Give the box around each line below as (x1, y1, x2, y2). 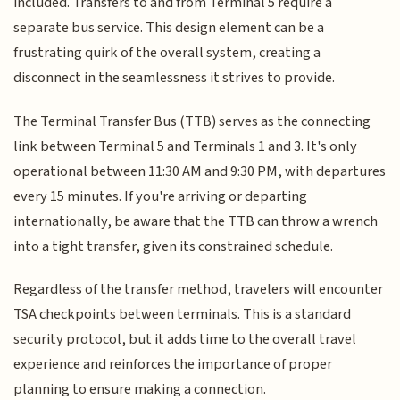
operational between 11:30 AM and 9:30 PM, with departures (13, 160, 387, 182)
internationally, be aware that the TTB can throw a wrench (13, 210, 379, 232)
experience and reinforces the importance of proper (13, 354, 333, 376)
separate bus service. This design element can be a (13, 17, 325, 39)
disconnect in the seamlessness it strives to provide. (13, 67, 336, 89)
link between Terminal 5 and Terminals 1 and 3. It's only (13, 135, 358, 157)
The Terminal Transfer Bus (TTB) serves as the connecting (13, 110, 371, 132)
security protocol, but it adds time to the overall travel (13, 329, 357, 351)
